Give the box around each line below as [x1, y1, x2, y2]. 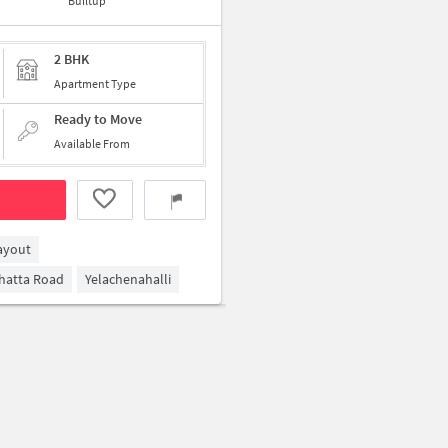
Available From [54, 136, 130, 151]
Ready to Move [54, 110, 142, 128]
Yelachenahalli [85, 270, 171, 288]
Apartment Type [54, 76, 136, 91]
